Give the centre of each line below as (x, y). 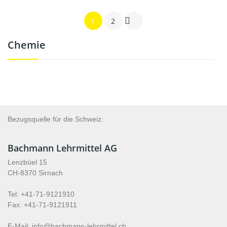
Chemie (27, 45)
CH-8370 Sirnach (35, 173)
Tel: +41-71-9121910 (41, 194)
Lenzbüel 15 (27, 162)
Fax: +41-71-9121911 (42, 205)
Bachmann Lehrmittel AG (62, 148)
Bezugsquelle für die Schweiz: (55, 119)
